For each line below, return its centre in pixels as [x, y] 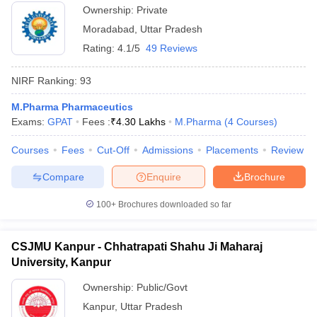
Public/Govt [162, 287]
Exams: [29, 122]
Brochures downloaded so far [174, 204]
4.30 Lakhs [141, 122]
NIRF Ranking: [44, 80]
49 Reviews [172, 48]
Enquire [164, 177]
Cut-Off [113, 150]
